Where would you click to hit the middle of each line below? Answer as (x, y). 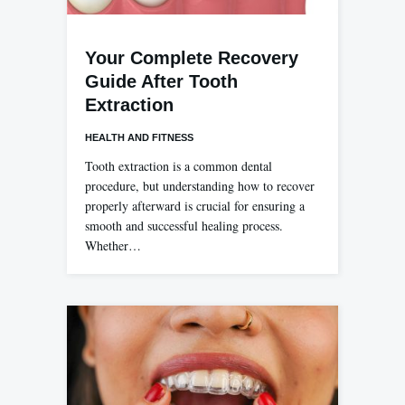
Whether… (113, 245)
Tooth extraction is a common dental (179, 165)
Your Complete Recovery (192, 57)
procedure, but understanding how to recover (200, 185)
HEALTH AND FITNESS (139, 137)
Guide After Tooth (161, 81)
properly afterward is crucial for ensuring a (195, 205)
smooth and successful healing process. (184, 225)
